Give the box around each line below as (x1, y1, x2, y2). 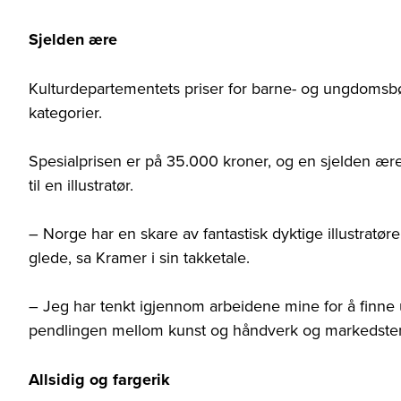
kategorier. (29, 101, 102, 124)
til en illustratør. (29, 174, 133, 197)
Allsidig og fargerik (29, 368, 170, 392)
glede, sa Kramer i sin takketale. (29, 246, 250, 269)
